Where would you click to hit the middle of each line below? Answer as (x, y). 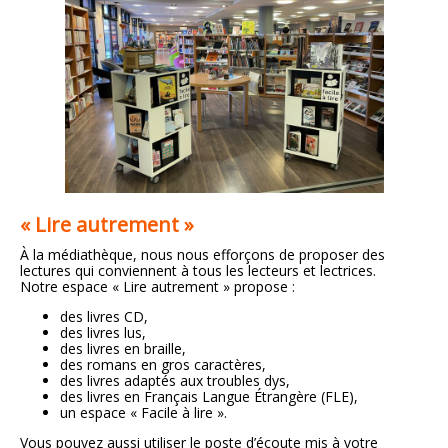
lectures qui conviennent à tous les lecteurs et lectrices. (198, 271)
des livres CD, (104, 317)
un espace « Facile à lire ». (143, 413)
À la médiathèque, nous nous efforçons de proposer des (202, 255)
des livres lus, (103, 333)
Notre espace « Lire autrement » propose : (157, 287)
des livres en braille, (123, 349)
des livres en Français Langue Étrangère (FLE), (209, 397)
